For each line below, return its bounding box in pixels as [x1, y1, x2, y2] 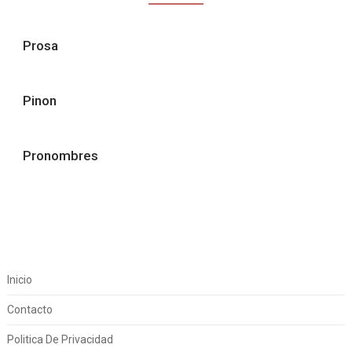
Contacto [6, 303, 53, 316]
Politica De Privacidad [6, 333, 113, 346]
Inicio [6, 273, 32, 286]
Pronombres [22, 148, 98, 163]
